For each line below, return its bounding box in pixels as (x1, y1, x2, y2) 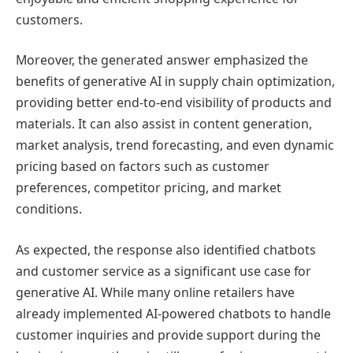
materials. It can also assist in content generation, (16, 115, 312, 133)
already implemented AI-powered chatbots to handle (16, 304, 331, 322)
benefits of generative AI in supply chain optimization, (16, 72, 335, 91)
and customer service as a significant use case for (16, 262, 311, 280)
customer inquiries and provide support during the (16, 325, 321, 344)
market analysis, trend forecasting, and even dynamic (16, 136, 334, 154)
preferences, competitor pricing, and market (16, 179, 281, 197)
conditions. (16, 200, 82, 218)
